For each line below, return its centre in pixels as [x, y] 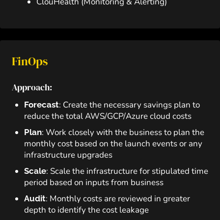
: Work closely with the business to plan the [123, 132]
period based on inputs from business [94, 182]
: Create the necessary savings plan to [129, 105]
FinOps [30, 61]
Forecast [41, 105]
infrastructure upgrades [68, 155]
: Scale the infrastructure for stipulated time [127, 171]
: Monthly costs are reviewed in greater [118, 199]
